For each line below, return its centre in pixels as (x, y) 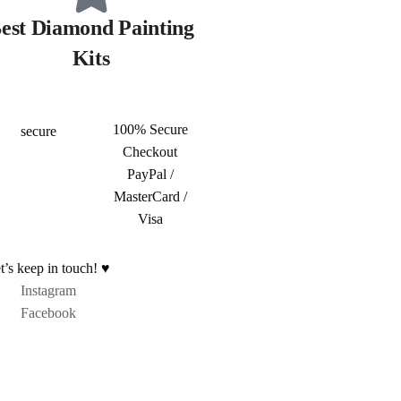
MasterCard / (150, 197)
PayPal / (150, 175)
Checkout (150, 152)
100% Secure (150, 130)
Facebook (48, 313)
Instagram (48, 291)
